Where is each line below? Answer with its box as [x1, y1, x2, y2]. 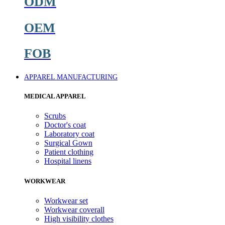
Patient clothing [44, 148, 93, 157]
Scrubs [44, 111, 66, 121]
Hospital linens [44, 157, 91, 166]
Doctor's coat [44, 121, 86, 130]
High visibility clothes [44, 214, 114, 223]
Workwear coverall [44, 205, 104, 214]
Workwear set [44, 196, 88, 205]
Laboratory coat [44, 130, 94, 139]
